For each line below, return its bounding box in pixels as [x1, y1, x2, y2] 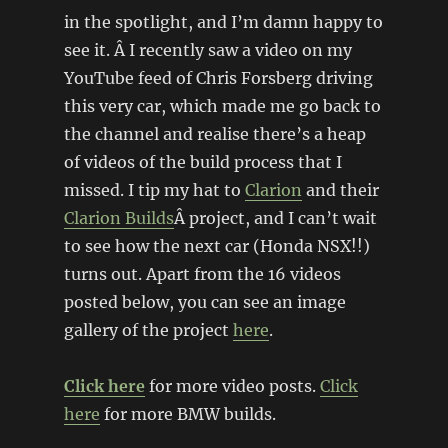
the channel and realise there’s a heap [63, 123, 366, 144]
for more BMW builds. [99, 403, 276, 424]
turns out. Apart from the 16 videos [63, 263, 341, 284]
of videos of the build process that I [63, 151, 342, 172]
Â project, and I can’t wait [173, 207, 377, 228]
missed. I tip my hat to [63, 179, 245, 200]
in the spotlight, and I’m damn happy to [63, 11, 383, 32]
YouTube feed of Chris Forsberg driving [63, 67, 373, 88]
